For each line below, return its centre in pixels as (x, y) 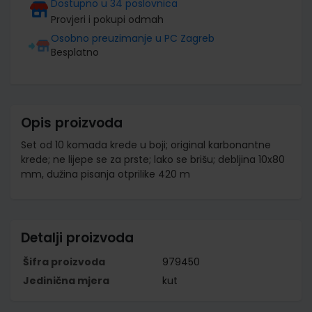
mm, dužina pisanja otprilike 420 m (106, 174)
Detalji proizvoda (77, 237)
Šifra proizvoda (64, 262)
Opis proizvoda (72, 123)
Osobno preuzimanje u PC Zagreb (133, 38)
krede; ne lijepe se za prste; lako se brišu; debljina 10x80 (153, 159)
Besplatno (75, 52)
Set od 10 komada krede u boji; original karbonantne (146, 145)
